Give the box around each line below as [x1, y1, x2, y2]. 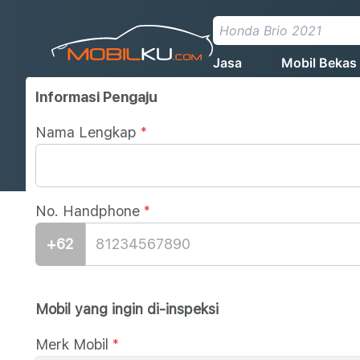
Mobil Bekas [280, 55, 357, 71]
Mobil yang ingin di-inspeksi [35, 301, 219, 317]
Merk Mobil [35, 336, 108, 353]
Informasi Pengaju [35, 88, 157, 105]
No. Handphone [35, 202, 140, 219]
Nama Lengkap [35, 124, 137, 141]
